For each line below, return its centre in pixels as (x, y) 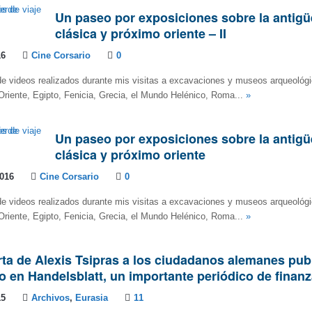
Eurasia (92, 298)
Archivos (50, 298)
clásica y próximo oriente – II (141, 33)
